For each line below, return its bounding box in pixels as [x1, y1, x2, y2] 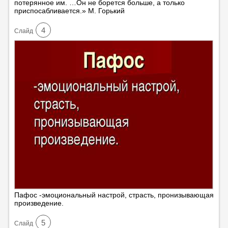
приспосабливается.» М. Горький [14, 6, 125, 15]
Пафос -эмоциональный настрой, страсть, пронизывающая [14, 190, 214, 199]
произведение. [14, 198, 64, 207]
